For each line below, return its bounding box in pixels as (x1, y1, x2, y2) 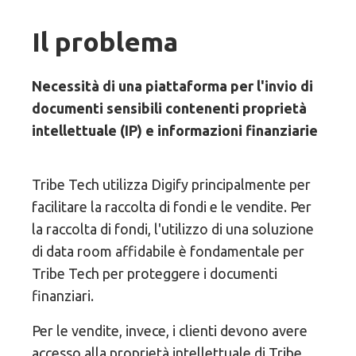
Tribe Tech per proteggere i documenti (32, 265, 278, 282)
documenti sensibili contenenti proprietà (32, 100, 308, 117)
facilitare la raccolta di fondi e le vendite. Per (32, 199, 312, 215)
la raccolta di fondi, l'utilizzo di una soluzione (32, 221, 315, 238)
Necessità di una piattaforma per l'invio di (32, 78, 314, 95)
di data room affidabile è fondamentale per (32, 243, 305, 260)
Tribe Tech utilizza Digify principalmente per (32, 176, 311, 193)
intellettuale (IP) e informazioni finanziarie (32, 122, 319, 139)
